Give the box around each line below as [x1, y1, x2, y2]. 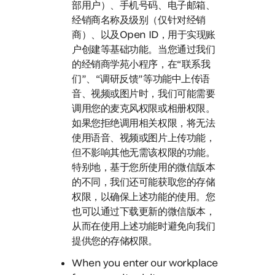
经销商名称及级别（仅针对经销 [72, 14, 206, 25]
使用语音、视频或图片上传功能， [72, 131, 215, 143]
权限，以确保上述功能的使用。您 [72, 190, 215, 202]
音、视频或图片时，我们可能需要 [72, 87, 215, 99]
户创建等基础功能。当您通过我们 [72, 43, 215, 55]
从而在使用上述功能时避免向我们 [72, 220, 215, 231]
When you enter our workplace [72, 257, 218, 268]
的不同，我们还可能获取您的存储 [72, 176, 215, 187]
